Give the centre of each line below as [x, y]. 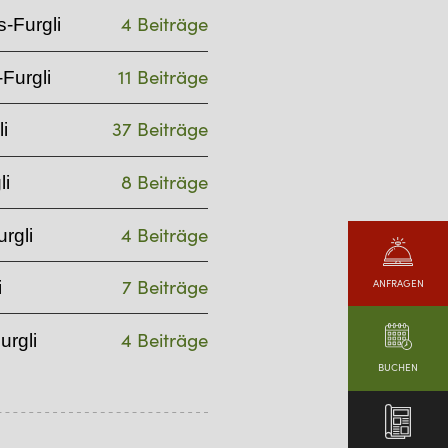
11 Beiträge [163, 76]
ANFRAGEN [398, 283]
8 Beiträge [164, 181]
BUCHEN [398, 367]
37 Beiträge [160, 129]
